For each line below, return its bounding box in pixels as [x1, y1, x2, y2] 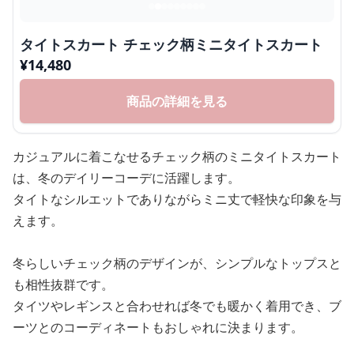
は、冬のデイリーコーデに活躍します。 [13, 169, 240, 186]
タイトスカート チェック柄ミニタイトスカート [20, 35, 322, 54]
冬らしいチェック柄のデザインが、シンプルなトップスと [13, 254, 341, 272]
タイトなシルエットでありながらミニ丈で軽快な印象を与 [13, 190, 341, 208]
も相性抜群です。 [13, 276, 114, 293]
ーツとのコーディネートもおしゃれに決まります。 [13, 318, 303, 336]
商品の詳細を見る [126, 92, 228, 110]
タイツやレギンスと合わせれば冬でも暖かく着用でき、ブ [13, 297, 341, 314]
